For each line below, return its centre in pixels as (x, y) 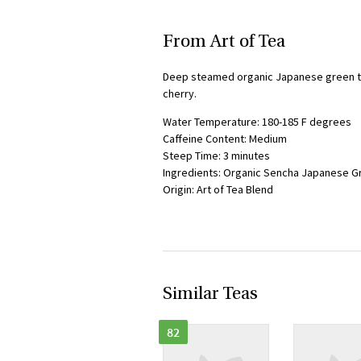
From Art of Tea (224, 42)
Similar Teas (210, 295)
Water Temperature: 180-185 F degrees (257, 122)
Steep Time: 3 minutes (216, 156)
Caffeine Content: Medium (225, 139)
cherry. (180, 93)
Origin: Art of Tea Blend (218, 189)
